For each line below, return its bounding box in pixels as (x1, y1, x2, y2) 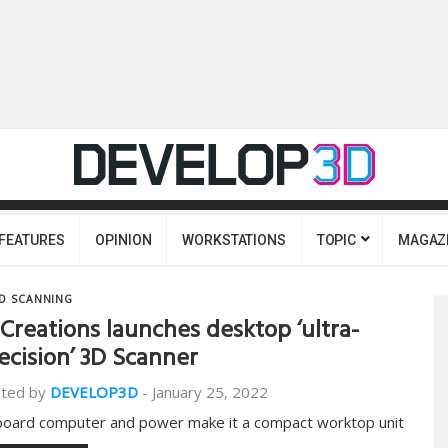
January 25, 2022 (152, 382, 268, 402)
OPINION (95, 232, 152, 248)
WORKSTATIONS (182, 232, 286, 248)
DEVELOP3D (50, 382, 138, 402)
